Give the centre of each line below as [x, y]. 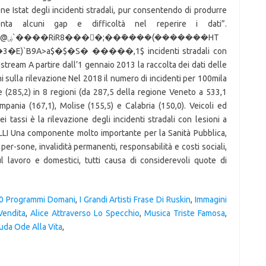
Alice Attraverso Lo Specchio [85, 213]
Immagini [210, 199]
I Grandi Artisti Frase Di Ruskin [135, 199]
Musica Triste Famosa [184, 213]
